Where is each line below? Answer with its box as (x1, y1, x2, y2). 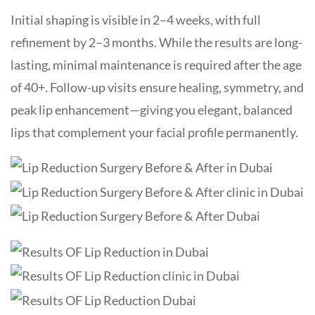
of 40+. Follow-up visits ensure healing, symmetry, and (11, 79, 304, 95)
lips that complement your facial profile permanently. (11, 124, 298, 140)
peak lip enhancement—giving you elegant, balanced (11, 101, 292, 117)
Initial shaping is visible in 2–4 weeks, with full (11, 11, 261, 27)
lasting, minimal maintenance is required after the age (11, 56, 302, 72)
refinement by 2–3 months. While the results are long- (11, 34, 302, 50)
